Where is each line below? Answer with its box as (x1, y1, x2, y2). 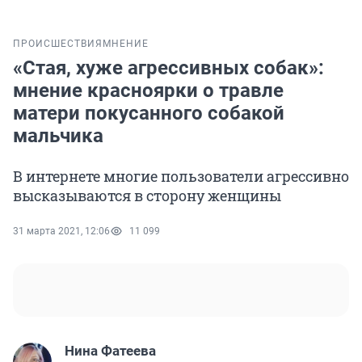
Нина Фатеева (65, 343, 156, 360)
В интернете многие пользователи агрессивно (13, 166, 349, 187)
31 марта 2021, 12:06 (13, 225, 110, 238)
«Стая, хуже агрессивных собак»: (13, 57, 324, 80)
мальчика (13, 124, 103, 148)
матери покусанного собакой (13, 102, 284, 125)
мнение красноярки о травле (13, 79, 284, 103)
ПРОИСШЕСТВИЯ (13, 38, 103, 50)
